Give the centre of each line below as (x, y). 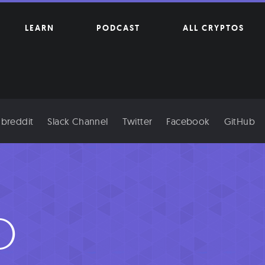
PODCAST (119, 28)
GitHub (239, 121)
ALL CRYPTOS (213, 28)
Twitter (137, 121)
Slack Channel (78, 121)
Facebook (188, 121)
